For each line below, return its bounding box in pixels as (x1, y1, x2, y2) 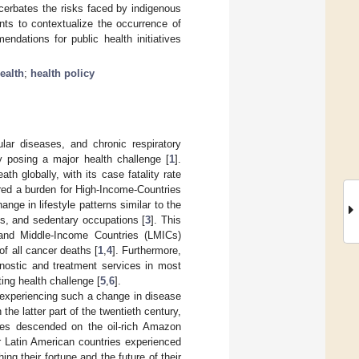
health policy (30, 67, 95, 79)
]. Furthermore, (111, 244, 182, 256)
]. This (151, 213, 182, 226)
